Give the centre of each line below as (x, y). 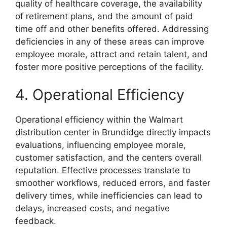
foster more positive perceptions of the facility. (109, 67)
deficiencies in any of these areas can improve (110, 41)
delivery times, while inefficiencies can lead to (109, 196)
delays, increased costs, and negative (92, 209)
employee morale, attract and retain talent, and (111, 54)
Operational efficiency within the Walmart (99, 120)
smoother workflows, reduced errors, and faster (113, 183)
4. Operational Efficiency (100, 95)
